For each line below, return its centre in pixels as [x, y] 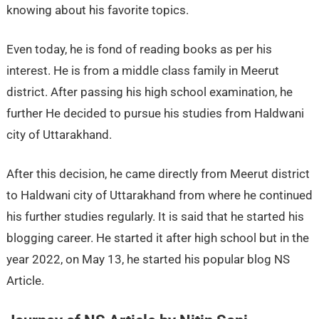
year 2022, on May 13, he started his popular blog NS [148, 259]
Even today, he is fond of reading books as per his [139, 49]
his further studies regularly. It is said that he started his [155, 216]
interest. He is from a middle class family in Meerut [142, 70]
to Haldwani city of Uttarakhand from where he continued [159, 195]
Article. [25, 280]
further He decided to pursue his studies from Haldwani [155, 113]
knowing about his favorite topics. [97, 10]
